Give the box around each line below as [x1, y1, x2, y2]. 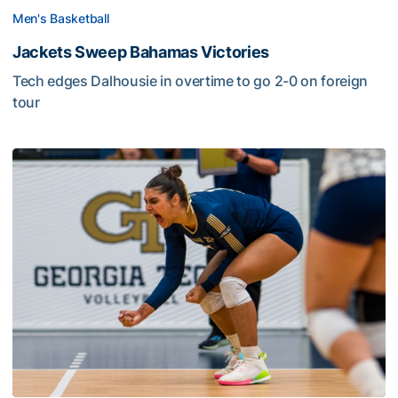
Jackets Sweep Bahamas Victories [12, 42, 269, 61]
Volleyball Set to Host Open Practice [12, 148, 258, 167]
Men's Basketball [12, 10, 109, 26]
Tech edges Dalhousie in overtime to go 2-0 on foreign [12, 71, 369, 90]
